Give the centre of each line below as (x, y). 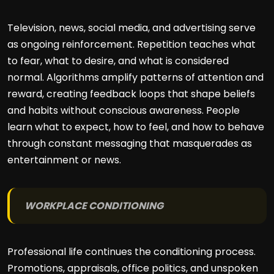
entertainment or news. (64, 160)
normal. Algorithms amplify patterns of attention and (135, 77)
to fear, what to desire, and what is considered (118, 61)
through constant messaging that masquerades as (130, 143)
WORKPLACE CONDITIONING (94, 206)
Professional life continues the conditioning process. (131, 252)
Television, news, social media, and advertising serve (131, 28)
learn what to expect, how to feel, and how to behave (136, 127)
